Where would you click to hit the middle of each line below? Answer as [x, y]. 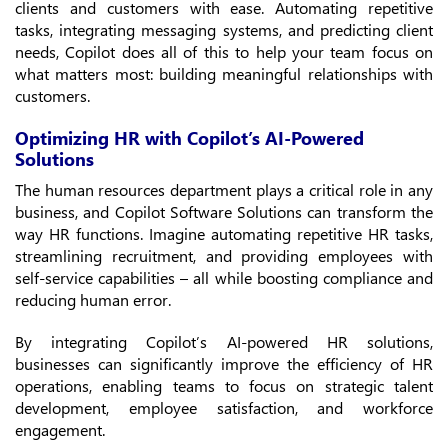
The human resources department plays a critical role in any [224, 190]
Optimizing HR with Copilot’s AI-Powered [189, 138]
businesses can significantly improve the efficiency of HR [224, 364]
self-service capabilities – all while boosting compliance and [224, 278]
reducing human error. [93, 300]
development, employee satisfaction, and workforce [224, 408]
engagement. [60, 430]
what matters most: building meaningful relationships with [224, 74]
